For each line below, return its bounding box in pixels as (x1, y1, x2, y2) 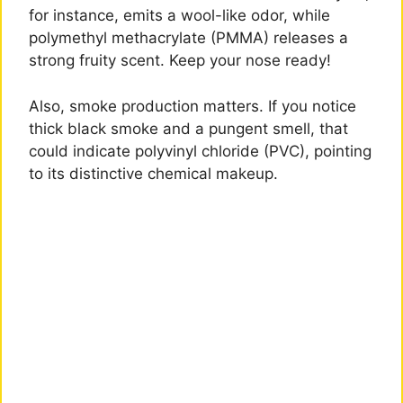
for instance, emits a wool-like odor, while (29, 6, 330, 25)
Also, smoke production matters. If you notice (29, 96, 356, 115)
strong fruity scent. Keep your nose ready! (29, 51, 331, 70)
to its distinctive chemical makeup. (29, 164, 278, 183)
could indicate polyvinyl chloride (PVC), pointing (29, 141, 372, 160)
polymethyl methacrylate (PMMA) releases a (29, 29, 348, 48)
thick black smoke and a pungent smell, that (29, 119, 348, 138)
